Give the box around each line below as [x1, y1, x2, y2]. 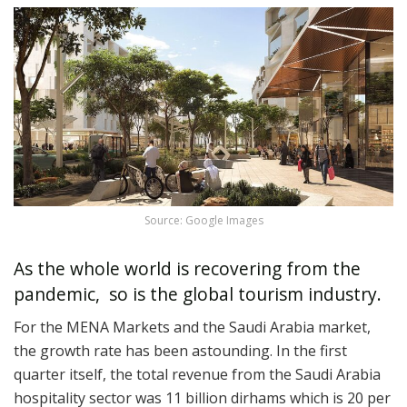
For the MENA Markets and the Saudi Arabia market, [14, 317, 371, 338]
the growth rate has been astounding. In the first [14, 341, 347, 362]
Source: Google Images [144, 213, 263, 229]
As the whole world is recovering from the [14, 255, 361, 281]
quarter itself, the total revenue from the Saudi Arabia [14, 364, 381, 385]
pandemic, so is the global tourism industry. [14, 281, 386, 306]
